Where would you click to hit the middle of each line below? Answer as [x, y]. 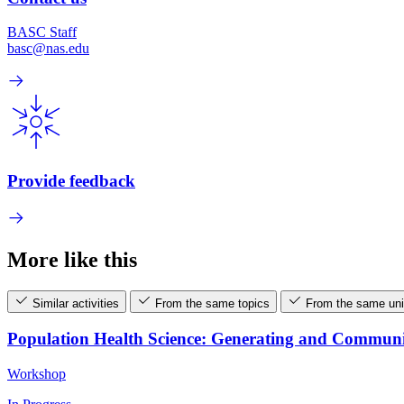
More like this [72, 259]
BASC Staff [42, 32]
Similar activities [76, 303]
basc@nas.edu [48, 49]
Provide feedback [71, 181]
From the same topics [212, 303]
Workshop [37, 374]
